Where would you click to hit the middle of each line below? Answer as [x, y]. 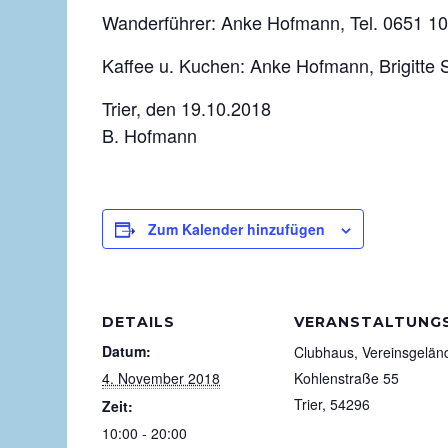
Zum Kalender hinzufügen [236, 229]
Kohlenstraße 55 [346, 378]
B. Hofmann [149, 135]
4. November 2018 [161, 378]
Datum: [126, 351]
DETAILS [138, 322]
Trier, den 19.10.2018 [186, 108]
